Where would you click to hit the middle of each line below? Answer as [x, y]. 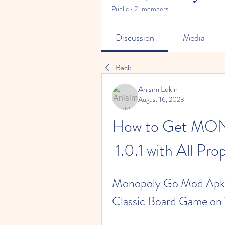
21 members [151, 9]
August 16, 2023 [161, 99]
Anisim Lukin [158, 89]
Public [120, 9]
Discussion [135, 38]
